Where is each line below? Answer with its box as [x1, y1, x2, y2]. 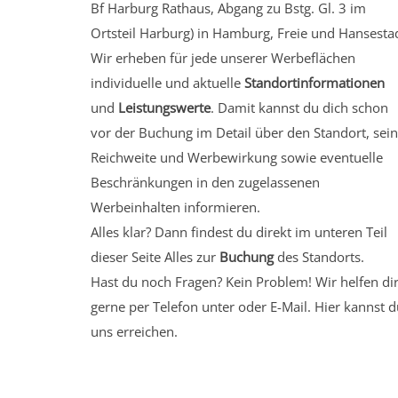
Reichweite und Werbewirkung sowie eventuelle [91, 148, 383, 166]
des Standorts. [274, 248, 364, 266]
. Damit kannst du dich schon [211, 99, 388, 116]
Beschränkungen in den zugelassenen [91, 173, 320, 191]
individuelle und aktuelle [91, 74, 244, 92]
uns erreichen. [91, 322, 178, 340]
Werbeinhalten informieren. [91, 198, 260, 216]
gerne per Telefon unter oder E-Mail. [91, 298, 314, 315]
